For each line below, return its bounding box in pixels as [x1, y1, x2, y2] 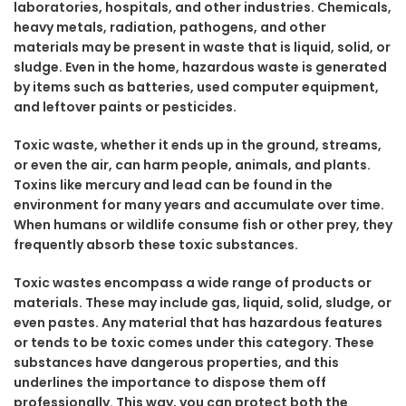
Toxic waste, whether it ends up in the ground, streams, [14, 136, 382, 155]
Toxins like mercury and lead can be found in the [14, 176, 333, 195]
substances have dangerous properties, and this [14, 353, 339, 372]
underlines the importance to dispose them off [14, 373, 326, 392]
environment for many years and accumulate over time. [14, 196, 384, 215]
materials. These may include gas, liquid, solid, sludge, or [14, 294, 391, 313]
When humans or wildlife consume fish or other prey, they [14, 216, 392, 235]
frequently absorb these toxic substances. [14, 236, 298, 255]
